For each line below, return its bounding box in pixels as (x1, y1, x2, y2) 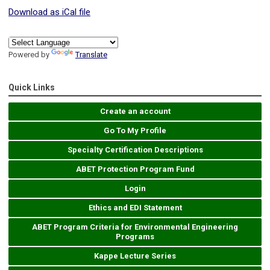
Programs (116, 232, 154, 242)
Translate (75, 50, 107, 60)
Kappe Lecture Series (94, 251, 176, 261)
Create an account (99, 107, 171, 116)
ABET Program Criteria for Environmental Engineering (32, 222, 238, 232)
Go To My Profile (104, 126, 166, 136)
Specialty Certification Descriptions (67, 145, 203, 155)
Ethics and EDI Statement (88, 203, 182, 213)
